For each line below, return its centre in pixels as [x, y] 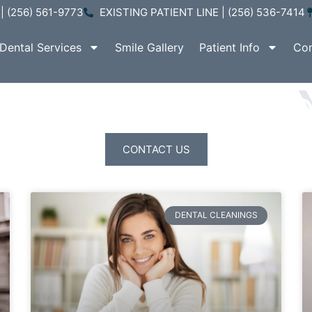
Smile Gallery [149, 47]
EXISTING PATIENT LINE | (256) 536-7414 [202, 12]
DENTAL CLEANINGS [216, 215]
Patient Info [229, 47]
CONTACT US [156, 150]
